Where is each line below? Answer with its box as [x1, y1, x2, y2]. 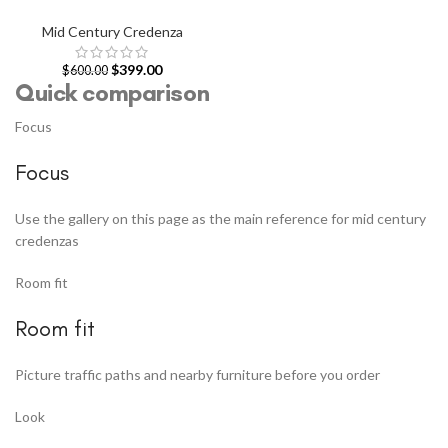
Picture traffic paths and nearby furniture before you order [15, 366, 380, 384]
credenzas [15, 232, 79, 250]
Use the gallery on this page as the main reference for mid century [15, 210, 426, 228]
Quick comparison [15, 78, 210, 107]
